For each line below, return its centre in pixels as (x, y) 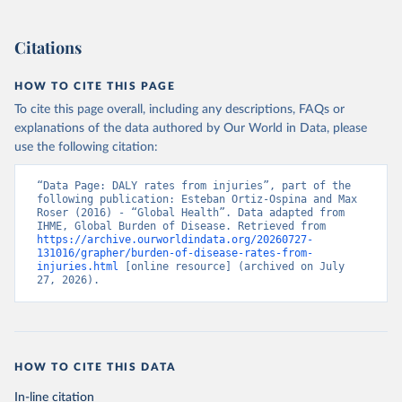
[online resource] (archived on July (232, 267)
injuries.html (78, 267)
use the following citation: (86, 148)
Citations (48, 48)
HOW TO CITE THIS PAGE (95, 87)
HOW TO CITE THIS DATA (96, 367)
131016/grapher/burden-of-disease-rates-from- (175, 253)
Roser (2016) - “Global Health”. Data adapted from (191, 213)
